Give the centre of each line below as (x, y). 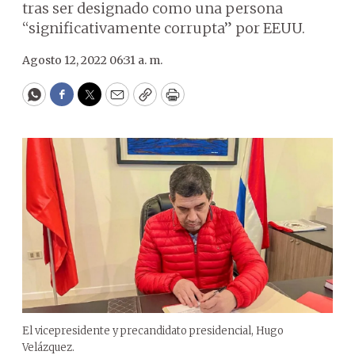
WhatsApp (70, 101)
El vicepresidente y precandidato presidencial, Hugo (153, 330)
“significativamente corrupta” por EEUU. (164, 28)
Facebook (94, 101)
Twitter (115, 101)
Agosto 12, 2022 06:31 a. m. (92, 60)
